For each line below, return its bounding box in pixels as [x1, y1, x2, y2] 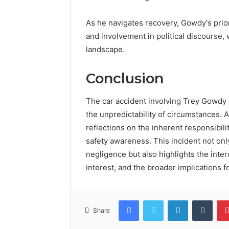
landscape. [86, 44, 125, 54]
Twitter [163, 196, 186, 204]
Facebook [139, 196, 170, 204]
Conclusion [86, 70, 164, 87]
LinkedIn [188, 196, 214, 204]
